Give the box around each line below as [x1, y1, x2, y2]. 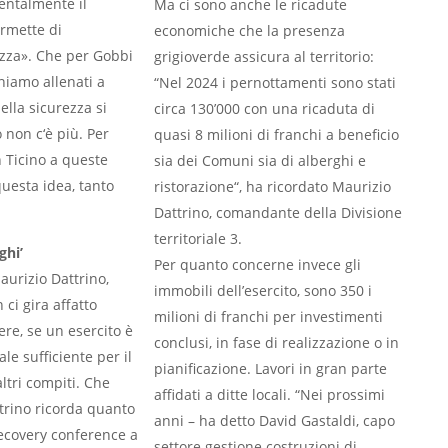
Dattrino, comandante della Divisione [154, 203, 402, 222]
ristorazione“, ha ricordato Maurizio [154, 177, 391, 196]
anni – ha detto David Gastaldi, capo [154, 411, 395, 430]
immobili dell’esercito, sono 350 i [154, 281, 372, 300]
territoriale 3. [154, 229, 242, 248]
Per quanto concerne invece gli [154, 255, 361, 274]
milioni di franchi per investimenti [154, 307, 383, 326]
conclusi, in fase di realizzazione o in [154, 333, 399, 352]
